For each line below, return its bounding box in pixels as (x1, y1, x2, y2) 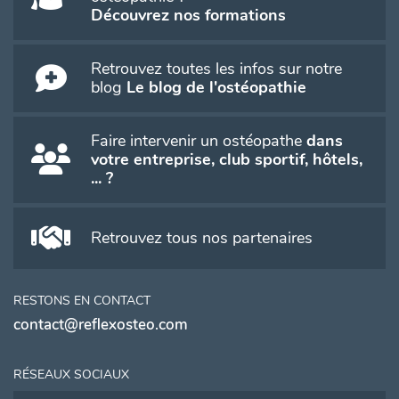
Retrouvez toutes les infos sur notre (91, 58, 342, 80)
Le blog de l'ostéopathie (126, 77, 306, 99)
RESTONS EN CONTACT (13, 292, 151, 310)
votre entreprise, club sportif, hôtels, (91, 149, 362, 171)
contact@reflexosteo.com (13, 314, 188, 336)
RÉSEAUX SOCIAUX (13, 366, 129, 384)
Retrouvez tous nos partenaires (91, 227, 313, 249)
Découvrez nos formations (91, 4, 286, 27)
